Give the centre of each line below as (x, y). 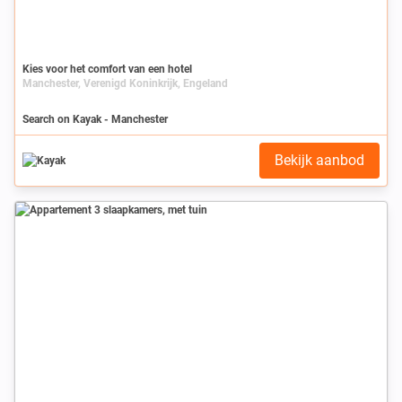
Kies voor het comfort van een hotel (107, 69)
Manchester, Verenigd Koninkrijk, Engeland (125, 83)
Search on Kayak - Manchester (95, 119)
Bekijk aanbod (319, 160)
